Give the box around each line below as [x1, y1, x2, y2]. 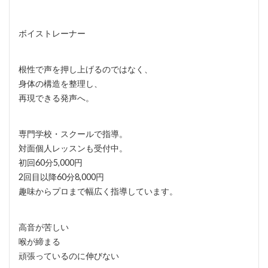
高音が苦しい [19, 222, 69, 233]
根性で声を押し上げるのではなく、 [19, 64, 153, 75]
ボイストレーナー [19, 28, 86, 39]
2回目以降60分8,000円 [19, 172, 104, 182]
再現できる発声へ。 [19, 93, 94, 103]
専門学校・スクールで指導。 [19, 129, 127, 139]
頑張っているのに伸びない [19, 251, 119, 261]
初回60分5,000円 [19, 157, 83, 168]
